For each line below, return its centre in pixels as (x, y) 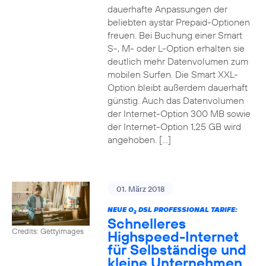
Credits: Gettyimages (48, 231)
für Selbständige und (177, 249)
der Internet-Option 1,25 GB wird (174, 126)
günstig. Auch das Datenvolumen (175, 100)
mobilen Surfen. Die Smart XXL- (172, 74)
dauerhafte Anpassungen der (167, 9)
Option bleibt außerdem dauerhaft (177, 87)
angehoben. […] (139, 140)
